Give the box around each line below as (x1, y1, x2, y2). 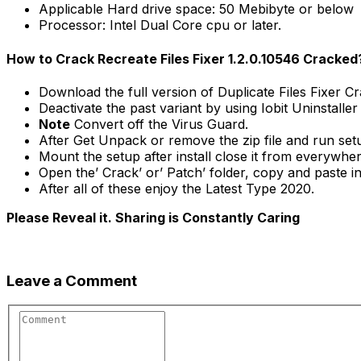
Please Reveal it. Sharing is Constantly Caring (6, 209, 300, 226)
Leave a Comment (6, 271, 137, 290)
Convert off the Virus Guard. (70, 115, 248, 132)
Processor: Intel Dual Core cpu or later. (39, 17, 281, 34)
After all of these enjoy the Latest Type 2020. (39, 180, 314, 197)
